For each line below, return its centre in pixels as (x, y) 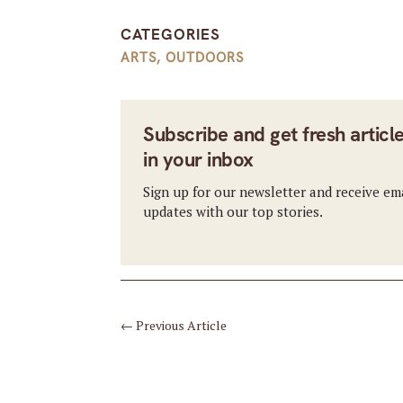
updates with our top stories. (233, 211)
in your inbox (198, 159)
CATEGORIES (171, 34)
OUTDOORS (205, 57)
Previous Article (182, 325)
